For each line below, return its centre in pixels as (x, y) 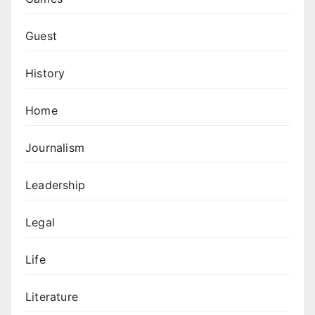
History (45, 73)
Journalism (55, 148)
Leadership (55, 185)
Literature (52, 297)
